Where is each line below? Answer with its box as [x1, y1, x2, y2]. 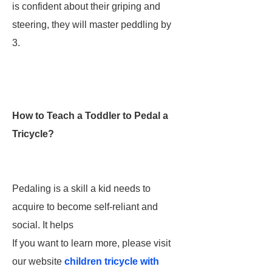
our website [12, 256, 64, 267]
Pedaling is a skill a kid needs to [12, 183, 151, 194]
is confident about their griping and [12, 1, 160, 12]
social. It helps [12, 220, 76, 230]
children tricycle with [64, 256, 159, 267]
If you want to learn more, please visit [12, 238, 171, 248]
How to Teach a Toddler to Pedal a [12, 110, 168, 121]
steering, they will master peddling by [12, 19, 171, 30]
